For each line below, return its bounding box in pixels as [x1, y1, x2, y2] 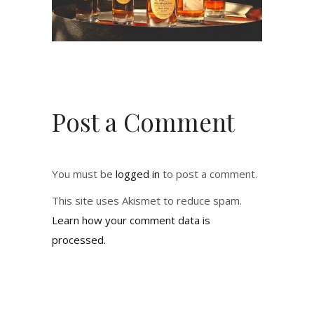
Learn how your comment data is [52, 213, 210, 227]
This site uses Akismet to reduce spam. [52, 193, 242, 207]
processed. [52, 233, 106, 247]
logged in [116, 167, 160, 181]
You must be [52, 167, 116, 181]
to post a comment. [160, 167, 257, 181]
